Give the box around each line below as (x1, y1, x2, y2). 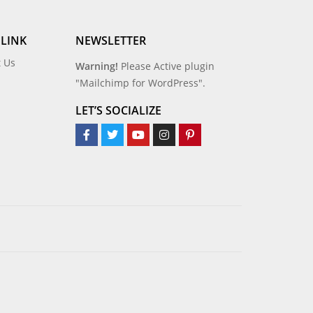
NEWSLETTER (75, 33, 146, 49)
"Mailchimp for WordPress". (75, 76, 205, 90)
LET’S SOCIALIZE (75, 103, 161, 119)
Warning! (75, 59, 118, 73)
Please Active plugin (120, 59, 214, 73)
